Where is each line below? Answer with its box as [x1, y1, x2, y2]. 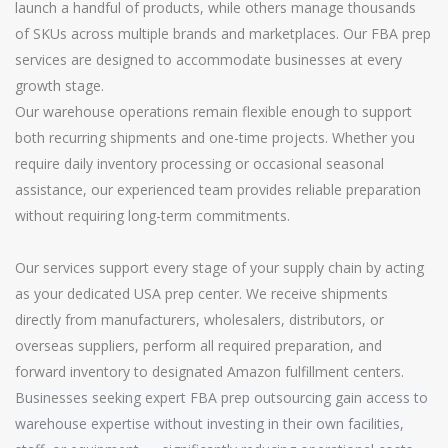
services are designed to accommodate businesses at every [15, 49, 402, 69]
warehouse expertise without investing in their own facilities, [15, 413, 404, 433]
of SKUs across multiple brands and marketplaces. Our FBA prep [15, 23, 431, 43]
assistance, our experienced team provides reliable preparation [15, 179, 421, 199]
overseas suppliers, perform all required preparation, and [15, 335, 382, 355]
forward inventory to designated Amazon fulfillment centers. [15, 361, 404, 381]
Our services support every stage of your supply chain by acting [15, 257, 424, 277]
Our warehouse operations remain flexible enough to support [15, 101, 412, 121]
